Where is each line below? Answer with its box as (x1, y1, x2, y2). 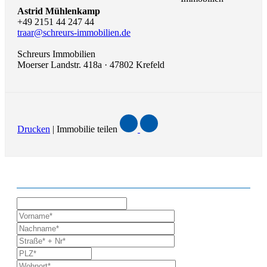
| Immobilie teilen (50, 123, 120, 134)
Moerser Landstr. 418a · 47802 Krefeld (17, 59, 164, 70)
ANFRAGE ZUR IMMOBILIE (17, 168, 170, 181)
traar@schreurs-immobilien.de (17, 27, 131, 38)
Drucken (17, 123, 50, 134)
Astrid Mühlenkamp (17, 5, 100, 16)
